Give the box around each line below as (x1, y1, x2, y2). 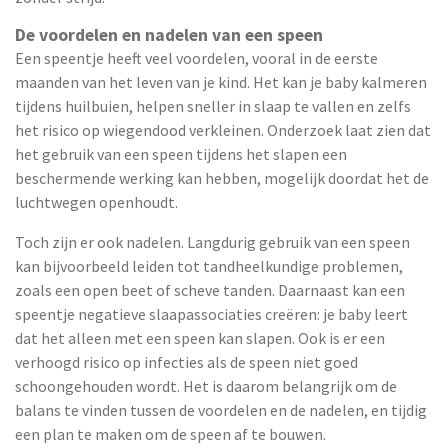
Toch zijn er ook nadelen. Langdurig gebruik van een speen (15, 232, 410, 253)
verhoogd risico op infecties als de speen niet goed (15, 352, 358, 373)
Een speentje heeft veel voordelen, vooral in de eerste (15, 48, 378, 69)
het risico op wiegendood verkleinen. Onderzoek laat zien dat (15, 120, 431, 141)
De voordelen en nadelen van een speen (15, 24, 323, 47)
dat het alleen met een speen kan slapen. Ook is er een (15, 328, 385, 349)
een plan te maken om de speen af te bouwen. (15, 424, 326, 445)
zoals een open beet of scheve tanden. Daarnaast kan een (15, 280, 405, 301)
